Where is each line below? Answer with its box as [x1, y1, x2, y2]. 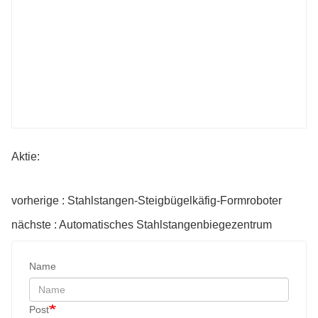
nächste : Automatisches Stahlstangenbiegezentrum [11, 219, 272, 231]
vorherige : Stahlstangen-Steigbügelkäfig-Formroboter [11, 194, 282, 207]
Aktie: [11, 150, 40, 163]
